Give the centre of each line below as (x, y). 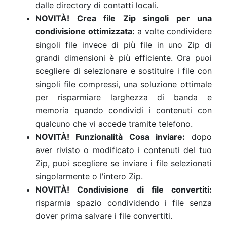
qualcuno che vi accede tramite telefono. (114, 124)
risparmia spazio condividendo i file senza (124, 203)
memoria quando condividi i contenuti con (124, 110)
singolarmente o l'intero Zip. (89, 176)
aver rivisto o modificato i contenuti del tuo (124, 150)
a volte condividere (173, 31)
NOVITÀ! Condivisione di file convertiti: (124, 190)
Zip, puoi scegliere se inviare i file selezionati (124, 163)
